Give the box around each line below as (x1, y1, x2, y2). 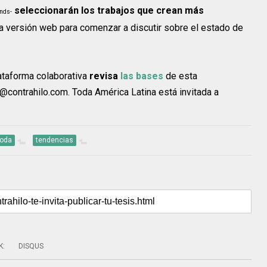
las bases (120, 70, 163, 82)
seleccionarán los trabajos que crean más (14, 5, 204, 17)
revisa (89, 70, 120, 82)
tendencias (36, 136, 73, 145)
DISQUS (18, 242, 44, 251)
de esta (163, 70, 197, 82)
